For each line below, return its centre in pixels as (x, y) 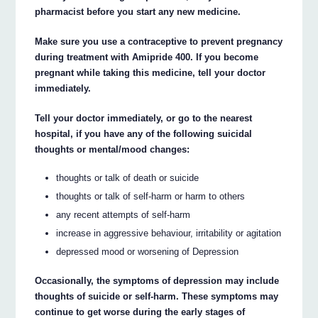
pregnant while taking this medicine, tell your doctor (150, 72)
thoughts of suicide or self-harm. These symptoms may (157, 297)
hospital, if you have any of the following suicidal (144, 133)
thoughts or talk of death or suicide (128, 178)
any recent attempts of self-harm (124, 215)
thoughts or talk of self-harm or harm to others (151, 197)
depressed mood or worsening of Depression (148, 252)
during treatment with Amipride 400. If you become (147, 57)
